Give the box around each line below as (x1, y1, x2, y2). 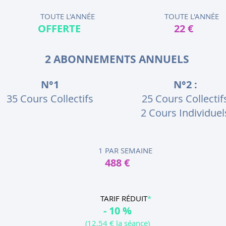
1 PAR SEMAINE (82, 145, 152, 155)
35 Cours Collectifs (7, 92, 93, 105)
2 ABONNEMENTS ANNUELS (45, 52, 189, 67)
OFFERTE (38, 22, 81, 35)
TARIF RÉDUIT (84, 193, 147, 203)
